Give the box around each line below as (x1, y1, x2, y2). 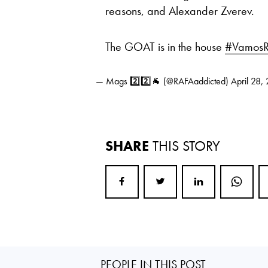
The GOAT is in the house (105, 39, 225, 54)
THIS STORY (153, 136, 220, 155)
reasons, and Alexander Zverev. (105, 3, 254, 19)
